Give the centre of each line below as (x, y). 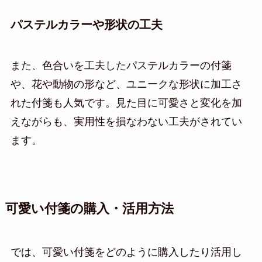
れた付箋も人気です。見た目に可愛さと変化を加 (126, 103)
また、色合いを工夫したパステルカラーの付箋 (121, 65)
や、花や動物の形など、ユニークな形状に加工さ (126, 84)
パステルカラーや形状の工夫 (86, 25)
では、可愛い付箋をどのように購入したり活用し (126, 252)
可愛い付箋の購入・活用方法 (89, 208)
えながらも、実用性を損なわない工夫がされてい (126, 121)
